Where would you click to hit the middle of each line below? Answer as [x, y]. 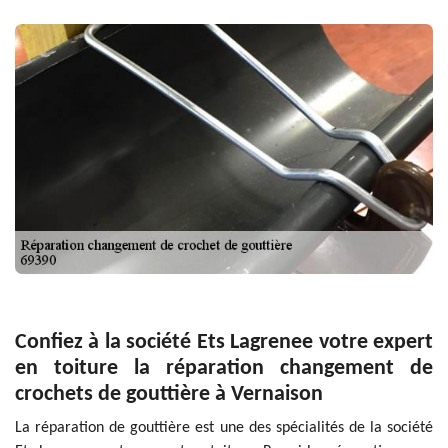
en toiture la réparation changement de [224, 369]
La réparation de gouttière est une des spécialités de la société [224, 428]
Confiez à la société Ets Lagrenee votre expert [224, 343]
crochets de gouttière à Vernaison [169, 395]
